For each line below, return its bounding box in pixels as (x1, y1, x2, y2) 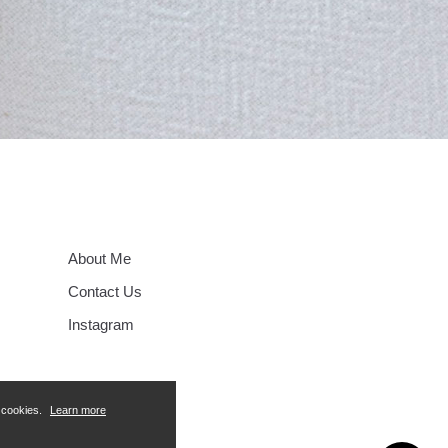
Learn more (50, 404, 106, 416)
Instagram (68, 316, 135, 333)
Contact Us (68, 283, 143, 300)
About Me (68, 250, 132, 267)
